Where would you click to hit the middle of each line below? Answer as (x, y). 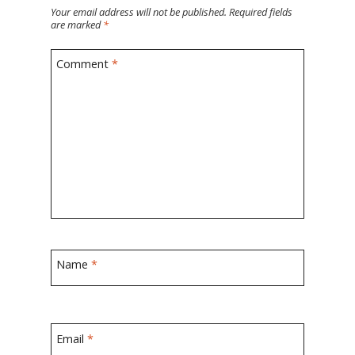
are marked (77, 25)
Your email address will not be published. (139, 12)
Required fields (261, 12)
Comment (84, 63)
